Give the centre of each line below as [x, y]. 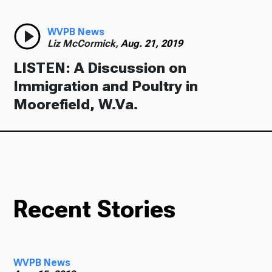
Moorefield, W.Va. [76, 104]
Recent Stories [95, 209]
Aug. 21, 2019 [152, 43]
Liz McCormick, [84, 43]
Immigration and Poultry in [106, 86]
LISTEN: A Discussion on [100, 68]
